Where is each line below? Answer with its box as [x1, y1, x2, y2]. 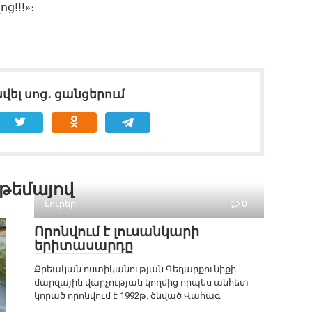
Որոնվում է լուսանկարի [34, 224, 199, 240]
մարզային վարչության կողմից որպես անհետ [34, 277, 249, 288]
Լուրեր [45, 198, 76, 210]
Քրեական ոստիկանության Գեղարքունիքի [34, 264, 236, 275]
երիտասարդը [34, 237, 133, 254]
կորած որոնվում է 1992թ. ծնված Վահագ [34, 290, 221, 302]
